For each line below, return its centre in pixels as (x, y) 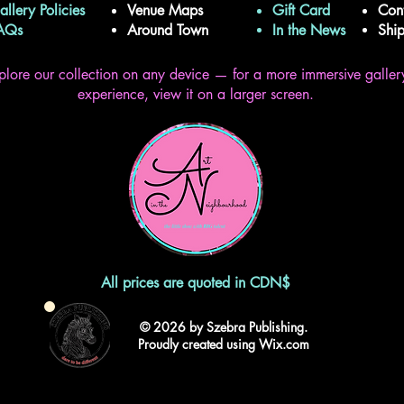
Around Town (168, 31)
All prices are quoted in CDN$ (196, 283)
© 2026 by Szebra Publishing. (224, 327)
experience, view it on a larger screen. (196, 95)
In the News (311, 31)
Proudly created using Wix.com (224, 344)
